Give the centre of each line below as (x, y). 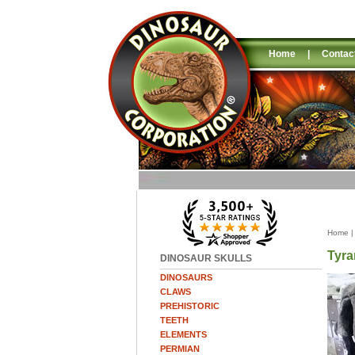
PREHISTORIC (190, 306)
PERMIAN (180, 349)
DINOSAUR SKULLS (206, 258)
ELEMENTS (183, 334)
